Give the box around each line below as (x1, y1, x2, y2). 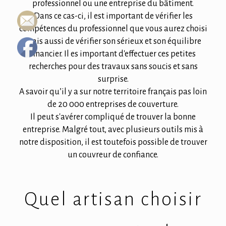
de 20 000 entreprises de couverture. (47, 100, 179, 109)
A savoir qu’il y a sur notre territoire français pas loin (19, 87, 207, 97)
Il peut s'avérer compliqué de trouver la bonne (30, 112, 196, 122)
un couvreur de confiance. (68, 150, 158, 160)
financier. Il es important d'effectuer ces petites (30, 49, 196, 59)
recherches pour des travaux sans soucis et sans (28, 62, 198, 72)
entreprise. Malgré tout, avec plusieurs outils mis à (23, 125, 203, 135)
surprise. (97, 75, 129, 84)
